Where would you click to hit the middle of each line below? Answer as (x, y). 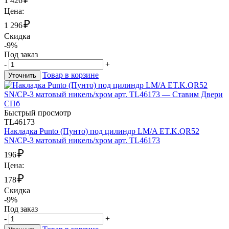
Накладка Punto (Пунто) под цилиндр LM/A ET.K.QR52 (102, 131)
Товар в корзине (71, 75)
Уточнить (22, 76)
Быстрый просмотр (38, 113)
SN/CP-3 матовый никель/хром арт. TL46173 (82, 141)
